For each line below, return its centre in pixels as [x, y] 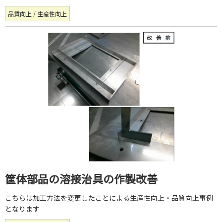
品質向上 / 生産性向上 [37, 14]
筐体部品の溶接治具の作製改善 [81, 179]
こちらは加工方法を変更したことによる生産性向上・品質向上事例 [109, 198]
